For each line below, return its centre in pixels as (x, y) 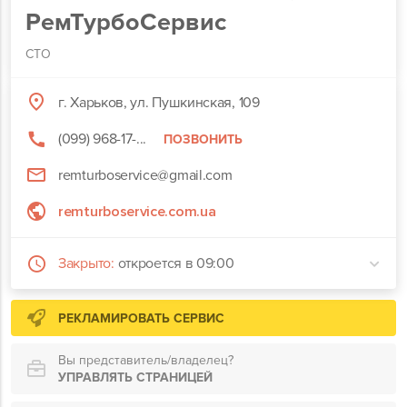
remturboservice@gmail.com (145, 175)
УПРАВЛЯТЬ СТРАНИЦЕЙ (135, 377)
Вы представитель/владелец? (146, 360)
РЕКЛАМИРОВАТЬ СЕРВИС (141, 318)
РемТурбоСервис (126, 22)
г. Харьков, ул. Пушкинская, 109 (159, 103)
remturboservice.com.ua (137, 212)
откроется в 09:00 (176, 263)
